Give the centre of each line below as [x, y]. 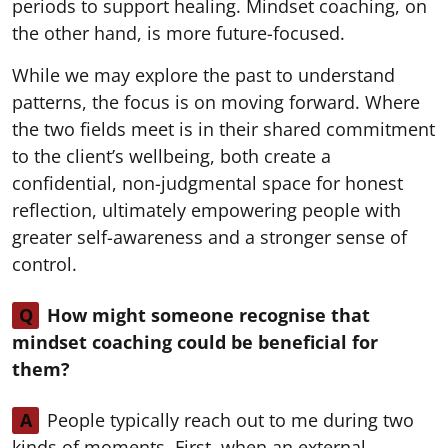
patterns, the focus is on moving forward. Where [216, 101]
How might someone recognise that [208, 314]
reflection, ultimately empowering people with [206, 209]
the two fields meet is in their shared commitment [223, 128]
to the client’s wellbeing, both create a [171, 155]
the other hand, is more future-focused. [178, 32]
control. [44, 263]
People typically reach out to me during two [230, 419]
